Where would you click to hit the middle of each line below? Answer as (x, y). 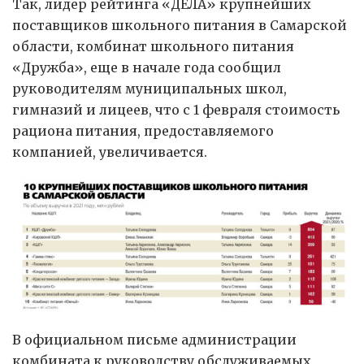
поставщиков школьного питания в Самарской (180, 25)
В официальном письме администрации (154, 339)
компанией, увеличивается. (110, 152)
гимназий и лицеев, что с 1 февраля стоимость (176, 109)
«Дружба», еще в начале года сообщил (147, 67)
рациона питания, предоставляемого (143, 130)
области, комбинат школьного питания (153, 46)
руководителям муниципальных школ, (149, 88)
